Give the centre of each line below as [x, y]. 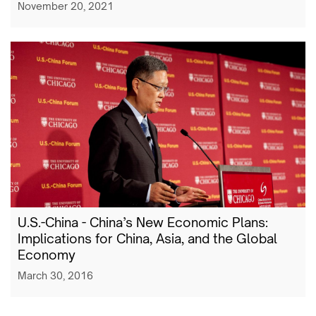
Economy [47, 255]
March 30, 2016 [55, 276]
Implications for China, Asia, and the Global [147, 239]
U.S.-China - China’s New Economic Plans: [143, 223]
